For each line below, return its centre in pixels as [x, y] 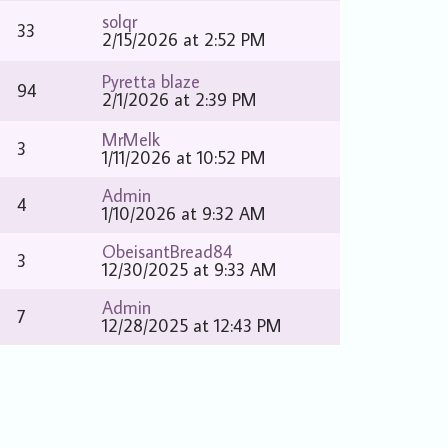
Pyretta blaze [151, 81]
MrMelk [131, 139]
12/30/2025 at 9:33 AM [190, 269]
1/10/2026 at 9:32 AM [184, 213]
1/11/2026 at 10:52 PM [184, 157]
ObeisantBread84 [168, 251]
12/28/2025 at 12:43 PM [192, 325]
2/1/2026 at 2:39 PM [180, 99]
